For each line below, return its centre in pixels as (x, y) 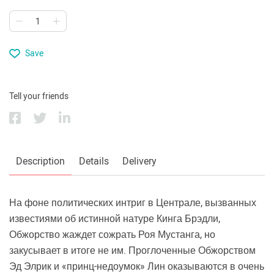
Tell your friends (39, 96)
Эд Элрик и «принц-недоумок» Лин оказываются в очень (137, 266)
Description (41, 161)
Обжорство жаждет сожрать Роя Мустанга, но (112, 235)
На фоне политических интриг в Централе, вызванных (133, 203)
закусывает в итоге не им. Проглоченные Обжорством (132, 250)
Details (94, 161)
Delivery (139, 161)
